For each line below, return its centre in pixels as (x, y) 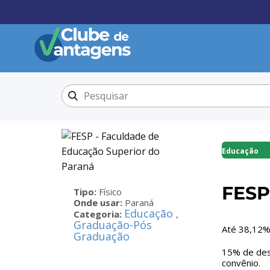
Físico (110, 192)
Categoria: (99, 214)
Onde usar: (99, 202)
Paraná (139, 202)
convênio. (241, 263)
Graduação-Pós (113, 225)
